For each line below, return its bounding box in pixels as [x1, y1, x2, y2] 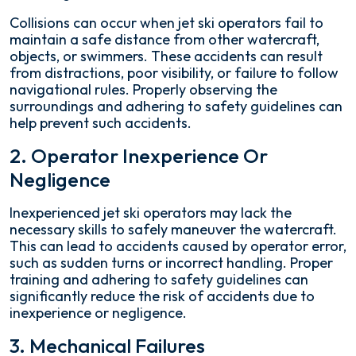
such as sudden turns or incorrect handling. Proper [10, 253, 333, 272]
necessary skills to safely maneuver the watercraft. [10, 220, 337, 238]
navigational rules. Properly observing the [10, 80, 277, 99]
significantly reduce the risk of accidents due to [10, 287, 315, 305]
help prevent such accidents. [10, 114, 192, 132]
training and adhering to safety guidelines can [10, 270, 308, 288]
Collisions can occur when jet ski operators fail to [10, 14, 323, 32]
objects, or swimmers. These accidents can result [10, 47, 323, 65]
